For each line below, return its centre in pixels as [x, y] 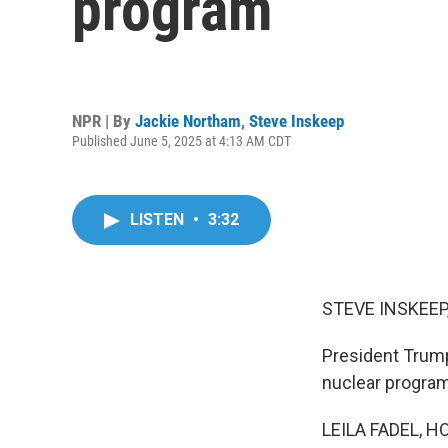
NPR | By [103, 120]
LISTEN [159, 219]
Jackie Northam [188, 120]
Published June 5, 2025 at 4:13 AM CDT [181, 140]
